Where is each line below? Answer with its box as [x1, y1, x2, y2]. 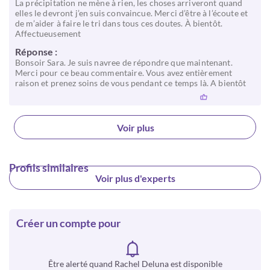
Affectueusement [15, 28, 81, 39]
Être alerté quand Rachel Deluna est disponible [48, 259, 222, 269]
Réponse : [15, 46, 58, 57]
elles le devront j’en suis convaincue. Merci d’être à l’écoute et [15, 8, 248, 18]
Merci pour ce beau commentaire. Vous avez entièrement [15, 67, 233, 78]
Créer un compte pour [16, 216, 121, 230]
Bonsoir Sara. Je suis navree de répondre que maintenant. [15, 57, 233, 67]
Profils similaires [9, 161, 89, 174]
